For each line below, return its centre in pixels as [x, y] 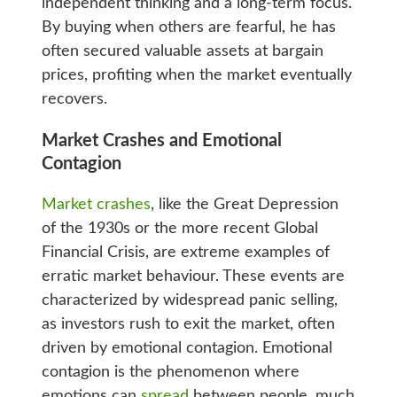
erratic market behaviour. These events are [193, 276]
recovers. [74, 99]
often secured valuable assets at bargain [182, 51]
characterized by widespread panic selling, [189, 300]
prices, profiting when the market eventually [196, 75]
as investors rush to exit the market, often [188, 324]
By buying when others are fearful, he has [188, 27]
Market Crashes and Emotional [161, 140]
